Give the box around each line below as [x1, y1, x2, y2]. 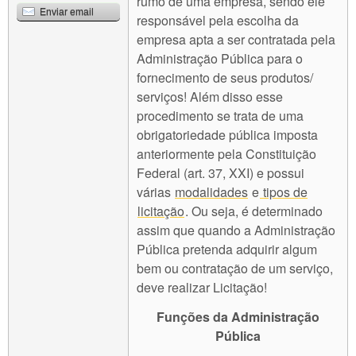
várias [137, 183, 174, 202]
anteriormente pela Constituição [137, 145, 316, 164]
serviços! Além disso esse [137, 87, 283, 106]
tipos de [260, 183, 308, 202]
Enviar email [40, 6, 94, 18]
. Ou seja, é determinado [185, 202, 323, 221]
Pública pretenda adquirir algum [137, 240, 317, 259]
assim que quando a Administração [137, 221, 335, 240]
